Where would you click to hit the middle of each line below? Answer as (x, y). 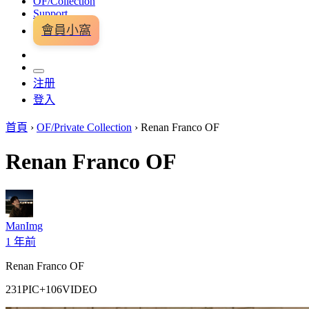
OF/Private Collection (84, 127)
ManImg (24, 226)
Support (50, 13)
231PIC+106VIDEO (51, 289)
